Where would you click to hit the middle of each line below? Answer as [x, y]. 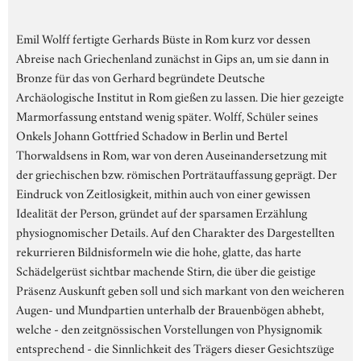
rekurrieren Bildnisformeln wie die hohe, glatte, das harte [159, 250]
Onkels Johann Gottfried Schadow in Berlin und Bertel [152, 134]
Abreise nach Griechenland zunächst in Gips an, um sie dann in [172, 57]
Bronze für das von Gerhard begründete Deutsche [141, 76]
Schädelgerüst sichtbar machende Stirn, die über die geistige [166, 270]
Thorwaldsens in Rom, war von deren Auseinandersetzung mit [172, 154]
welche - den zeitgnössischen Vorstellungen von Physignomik [169, 328]
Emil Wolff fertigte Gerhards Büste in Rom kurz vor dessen [163, 37]
